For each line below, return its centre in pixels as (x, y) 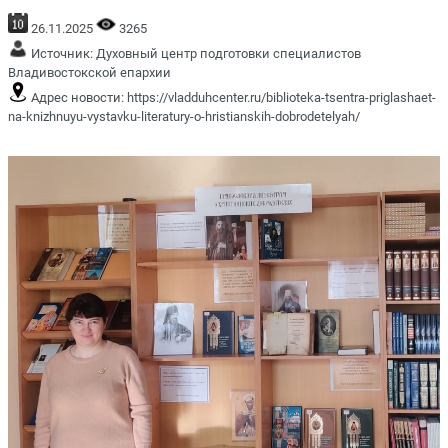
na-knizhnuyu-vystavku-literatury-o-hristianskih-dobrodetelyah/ (184, 116)
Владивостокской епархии (89, 72)
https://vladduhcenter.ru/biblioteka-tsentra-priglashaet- (281, 97)
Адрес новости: (77, 97)
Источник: (62, 53)
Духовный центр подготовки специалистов (228, 53)
